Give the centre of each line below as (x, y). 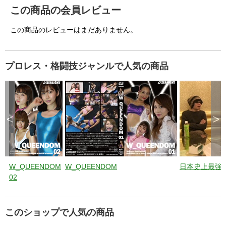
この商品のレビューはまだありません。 (74, 30)
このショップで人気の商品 (60, 212)
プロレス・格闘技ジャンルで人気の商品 (87, 66)
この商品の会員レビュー (66, 10)
